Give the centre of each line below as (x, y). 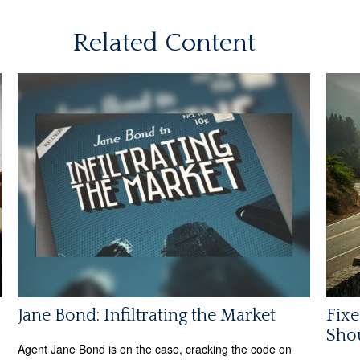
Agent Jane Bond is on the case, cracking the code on (155, 348)
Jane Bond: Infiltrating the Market (147, 315)
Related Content (164, 43)
